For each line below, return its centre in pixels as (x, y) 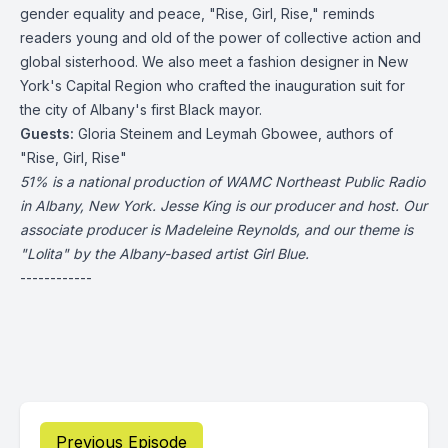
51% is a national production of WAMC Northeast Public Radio (222, 181)
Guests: (47, 133)
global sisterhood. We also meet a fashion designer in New (214, 61)
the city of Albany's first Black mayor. (141, 109)
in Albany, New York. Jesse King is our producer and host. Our (223, 205)
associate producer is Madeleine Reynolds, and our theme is (216, 229)
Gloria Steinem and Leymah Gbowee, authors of (233, 133)
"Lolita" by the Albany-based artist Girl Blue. (166, 253)
